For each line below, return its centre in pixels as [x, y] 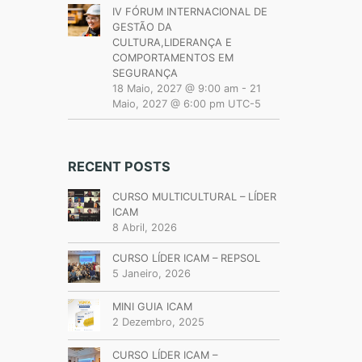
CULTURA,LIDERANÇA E [172, 42]
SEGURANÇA [145, 73]
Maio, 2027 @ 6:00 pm [168, 104]
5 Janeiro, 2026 [151, 274]
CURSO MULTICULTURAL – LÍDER [194, 197]
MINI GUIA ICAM [152, 307]
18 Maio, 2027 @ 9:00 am [175, 88]
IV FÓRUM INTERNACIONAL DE [189, 12]
